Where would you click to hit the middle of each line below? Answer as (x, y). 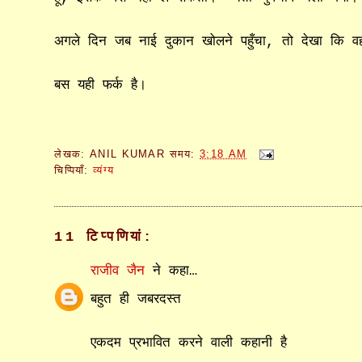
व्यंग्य (103, 170)
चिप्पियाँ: (74, 170)
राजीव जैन (118, 271)
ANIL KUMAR (127, 154)
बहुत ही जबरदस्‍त (136, 300)
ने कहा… (171, 271)
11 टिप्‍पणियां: (104, 237)
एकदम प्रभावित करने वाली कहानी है (189, 343)
